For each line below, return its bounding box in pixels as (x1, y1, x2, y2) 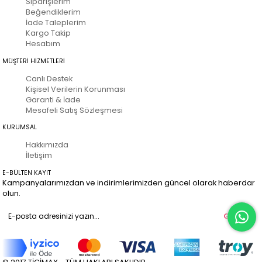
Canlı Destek (26, 73, 73, 84)
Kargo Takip (26, 27, 71, 38)
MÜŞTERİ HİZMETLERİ (2, 56, 65, 65)
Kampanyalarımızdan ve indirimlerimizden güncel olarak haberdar (2, 177, 256, 188)
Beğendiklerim (26, 6, 81, 17)
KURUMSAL (2, 123, 37, 132)
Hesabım (26, 38, 61, 49)
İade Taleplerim (26, 17, 87, 27)
